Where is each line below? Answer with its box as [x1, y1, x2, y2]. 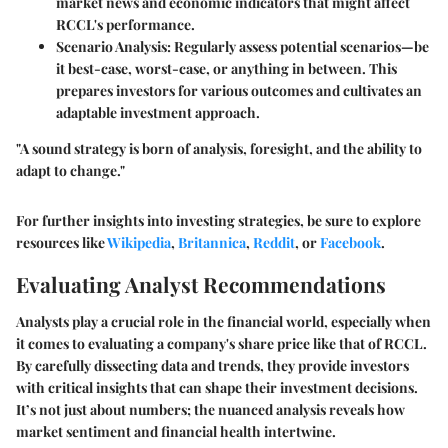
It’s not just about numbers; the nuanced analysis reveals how [16, 400, 405, 420]
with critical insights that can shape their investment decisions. [16, 378, 418, 398]
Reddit [253, 232, 295, 252]
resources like [16, 232, 107, 252]
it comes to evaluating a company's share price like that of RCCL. [16, 334, 427, 354]
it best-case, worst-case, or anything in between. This [56, 58, 397, 78]
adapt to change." [16, 160, 125, 180]
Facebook [320, 232, 381, 252]
